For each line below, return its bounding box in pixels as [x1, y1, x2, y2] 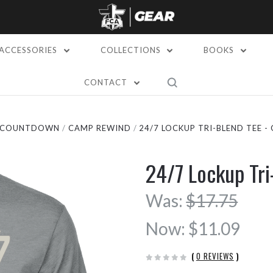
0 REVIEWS [196, 250, 234, 262]
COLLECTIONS [100, 45, 163, 55]
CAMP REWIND [68, 123, 131, 133]
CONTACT [84, 77, 130, 87]
